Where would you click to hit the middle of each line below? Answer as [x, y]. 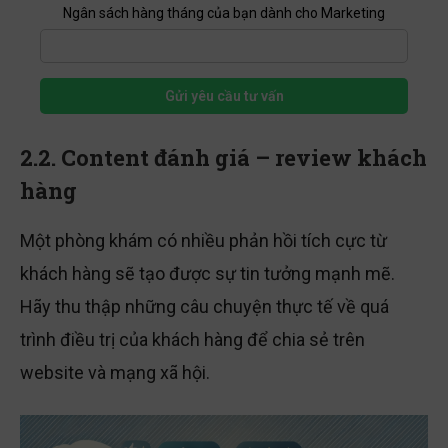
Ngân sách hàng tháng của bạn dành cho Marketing [224, 15]
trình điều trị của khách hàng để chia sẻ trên [192, 342]
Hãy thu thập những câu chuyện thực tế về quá [204, 309]
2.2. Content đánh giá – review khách [223, 160]
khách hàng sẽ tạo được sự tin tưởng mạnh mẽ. [207, 276]
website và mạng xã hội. [115, 375]
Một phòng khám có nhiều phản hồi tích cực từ [203, 243]
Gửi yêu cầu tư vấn [224, 98]
